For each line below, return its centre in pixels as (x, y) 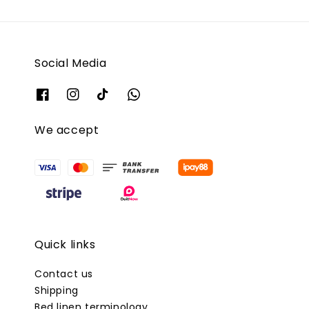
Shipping (57, 291)
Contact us (64, 274)
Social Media (71, 63)
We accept (67, 130)
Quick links (65, 245)
